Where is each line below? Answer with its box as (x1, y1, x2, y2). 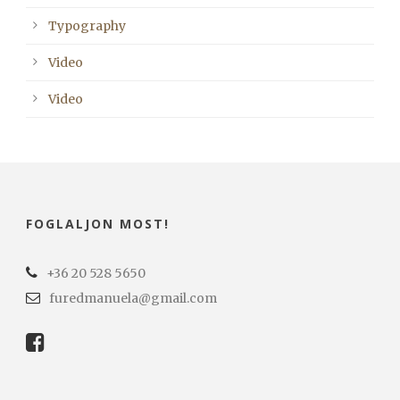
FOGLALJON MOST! (26, 215, 170, 233)
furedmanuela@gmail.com (49, 290, 217, 307)
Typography (48, 18, 126, 35)
